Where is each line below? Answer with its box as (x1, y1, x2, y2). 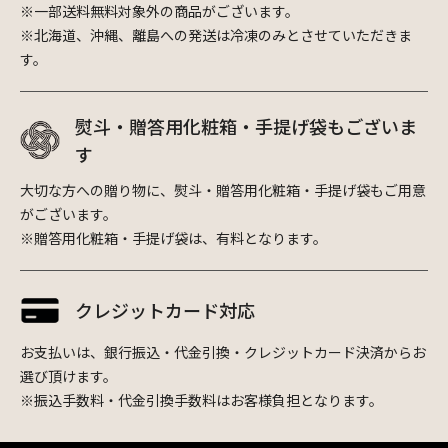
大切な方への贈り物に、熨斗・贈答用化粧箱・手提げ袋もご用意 (20, 179, 426, 200)
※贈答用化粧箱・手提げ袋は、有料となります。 (20, 227, 327, 248)
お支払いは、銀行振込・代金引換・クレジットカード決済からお (20, 341, 426, 362)
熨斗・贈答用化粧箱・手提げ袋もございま (75, 112, 417, 139)
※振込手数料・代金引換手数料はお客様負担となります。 (20, 389, 383, 410)
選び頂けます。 (20, 365, 117, 386)
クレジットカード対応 (75, 297, 255, 324)
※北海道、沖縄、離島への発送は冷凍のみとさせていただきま (20, 24, 412, 45)
